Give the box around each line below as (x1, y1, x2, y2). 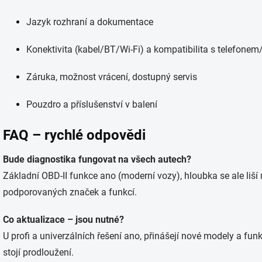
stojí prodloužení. (3, 247, 74, 258)
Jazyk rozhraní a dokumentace (26, 16, 153, 27)
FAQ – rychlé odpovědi (3, 127, 146, 143)
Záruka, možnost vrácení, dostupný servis (26, 71, 197, 82)
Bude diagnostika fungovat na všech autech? (3, 154, 191, 165)
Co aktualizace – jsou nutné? (3, 214, 124, 225)
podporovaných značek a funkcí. (3, 187, 137, 198)
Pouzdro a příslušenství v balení (26, 99, 157, 110)
